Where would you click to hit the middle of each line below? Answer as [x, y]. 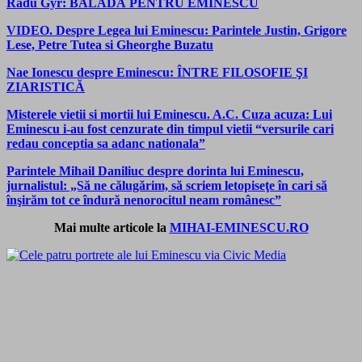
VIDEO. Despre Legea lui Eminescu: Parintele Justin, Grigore [177, 30]
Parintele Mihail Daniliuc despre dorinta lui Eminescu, [155, 170]
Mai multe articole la [112, 227]
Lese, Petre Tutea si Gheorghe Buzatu [110, 44]
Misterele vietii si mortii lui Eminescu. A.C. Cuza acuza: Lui [169, 114]
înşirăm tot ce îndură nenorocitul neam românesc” [144, 200]
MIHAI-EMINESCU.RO [239, 227]
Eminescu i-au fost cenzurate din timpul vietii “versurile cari [170, 128]
